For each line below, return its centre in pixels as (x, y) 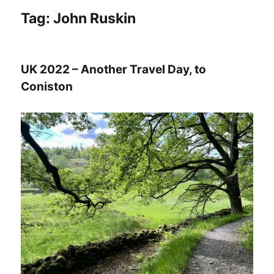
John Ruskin (95, 19)
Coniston (47, 87)
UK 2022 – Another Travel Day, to (114, 70)
